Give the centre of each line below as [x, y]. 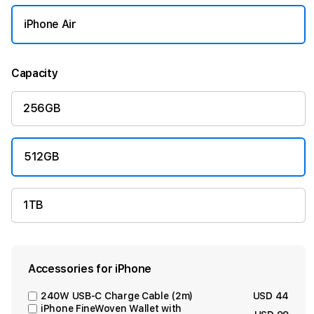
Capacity [35, 73]
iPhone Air [50, 24]
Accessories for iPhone [90, 269]
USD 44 [271, 296]
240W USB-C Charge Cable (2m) [117, 296]
